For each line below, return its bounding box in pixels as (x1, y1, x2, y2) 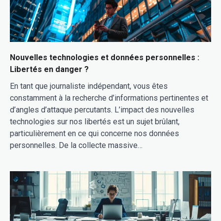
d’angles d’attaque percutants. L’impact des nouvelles (10, 105, 194, 114)
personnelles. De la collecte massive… (10, 140, 143, 150)
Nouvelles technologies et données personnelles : (10, 52, 199, 62)
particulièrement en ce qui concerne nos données (10, 128, 179, 138)
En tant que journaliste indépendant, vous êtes (10, 81, 168, 91)
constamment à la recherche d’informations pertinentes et (10, 93, 208, 103)
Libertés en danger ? (10, 64, 89, 74)
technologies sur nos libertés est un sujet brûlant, (10, 116, 180, 126)
